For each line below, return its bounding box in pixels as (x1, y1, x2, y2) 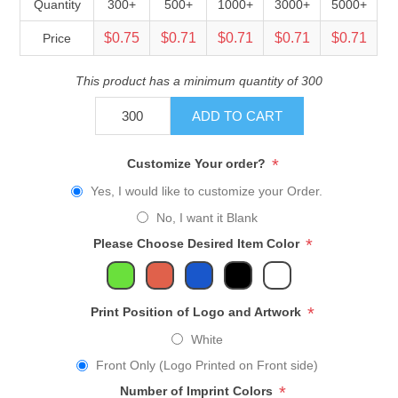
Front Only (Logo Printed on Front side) (95, 358, 318, 373)
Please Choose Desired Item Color (92, 235, 303, 251)
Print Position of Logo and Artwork (91, 304, 305, 319)
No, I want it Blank (155, 210, 258, 225)
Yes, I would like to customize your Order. (91, 184, 322, 199)
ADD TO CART (191, 107, 283, 123)
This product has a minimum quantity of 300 (76, 73, 322, 88)
